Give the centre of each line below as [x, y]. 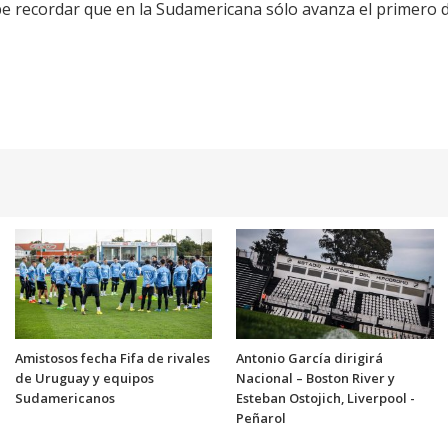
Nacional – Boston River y [315, 378]
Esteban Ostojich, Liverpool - [325, 398]
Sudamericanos [64, 398]
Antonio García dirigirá [309, 358]
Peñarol [261, 418]
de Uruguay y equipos [84, 378]
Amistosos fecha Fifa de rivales [112, 358]
